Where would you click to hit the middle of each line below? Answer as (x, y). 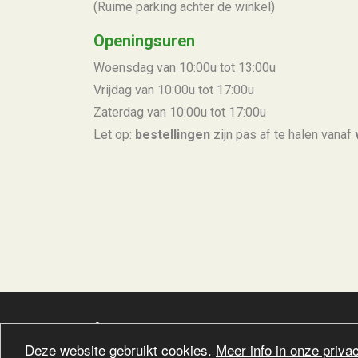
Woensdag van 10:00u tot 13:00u (185, 68)
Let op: (114, 135)
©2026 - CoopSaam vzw (146, 327)
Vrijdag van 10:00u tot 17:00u (174, 90)
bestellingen (173, 135)
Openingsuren (144, 41)
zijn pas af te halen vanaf (282, 135)
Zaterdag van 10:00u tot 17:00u (180, 112)
